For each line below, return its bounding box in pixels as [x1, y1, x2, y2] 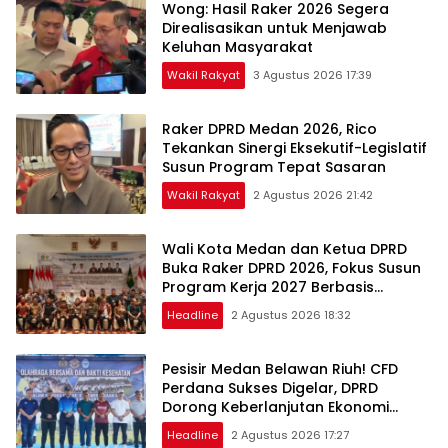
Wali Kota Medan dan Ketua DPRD [162, 238, 407, 259]
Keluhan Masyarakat [162, 36, 313, 57]
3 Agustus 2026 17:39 [253, 66, 372, 83]
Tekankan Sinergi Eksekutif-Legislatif [162, 137, 427, 158]
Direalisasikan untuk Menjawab [162, 17, 387, 38]
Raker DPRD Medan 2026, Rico [162, 118, 377, 139]
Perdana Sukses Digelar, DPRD [162, 377, 378, 398]
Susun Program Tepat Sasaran [162, 156, 386, 177]
